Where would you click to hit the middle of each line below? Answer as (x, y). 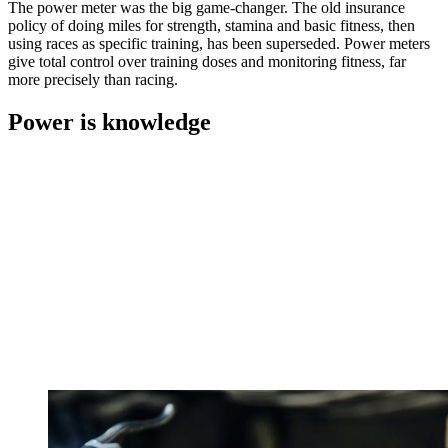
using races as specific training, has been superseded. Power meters (219, 43)
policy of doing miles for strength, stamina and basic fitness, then (211, 25)
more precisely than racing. (93, 79)
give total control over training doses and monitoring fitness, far (207, 61)
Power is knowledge (109, 121)
